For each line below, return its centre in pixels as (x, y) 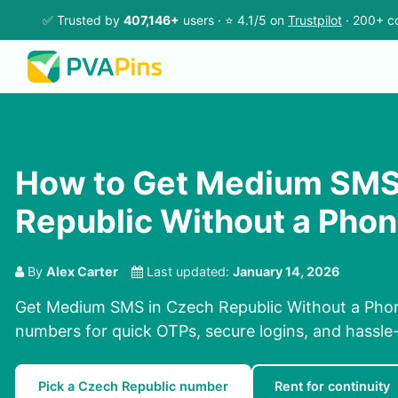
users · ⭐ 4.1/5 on (234, 20)
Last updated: (188, 272)
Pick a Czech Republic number (133, 386)
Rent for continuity (332, 386)
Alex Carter (82, 272)
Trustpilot (315, 20)
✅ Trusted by (83, 20)
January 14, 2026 (287, 272)
